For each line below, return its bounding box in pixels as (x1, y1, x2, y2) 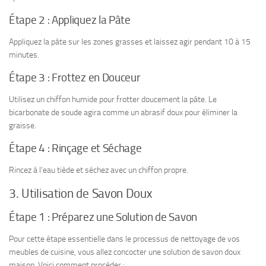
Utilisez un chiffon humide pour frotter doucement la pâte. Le (9, 94, 217, 104)
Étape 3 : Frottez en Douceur (9, 70, 141, 84)
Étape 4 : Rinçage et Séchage (9, 141, 142, 156)
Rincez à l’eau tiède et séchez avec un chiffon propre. (9, 165, 188, 176)
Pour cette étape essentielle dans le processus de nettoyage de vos (9, 234, 240, 245)
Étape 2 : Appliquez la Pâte (9, 12, 131, 27)
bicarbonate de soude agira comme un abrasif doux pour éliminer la (9, 107, 237, 118)
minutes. (9, 49, 39, 60)
